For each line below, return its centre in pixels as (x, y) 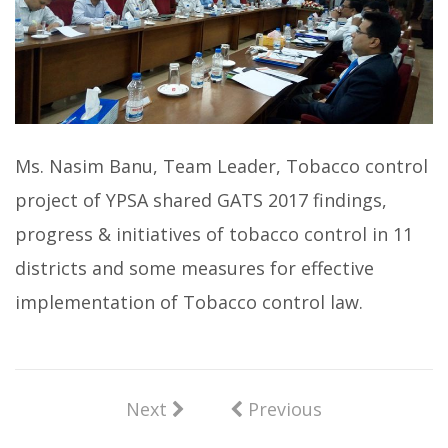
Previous (282, 409)
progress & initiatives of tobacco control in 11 (214, 234)
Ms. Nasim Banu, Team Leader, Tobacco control (221, 166)
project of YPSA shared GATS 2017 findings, (201, 200)
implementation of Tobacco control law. (189, 302)
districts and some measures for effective (194, 268)
